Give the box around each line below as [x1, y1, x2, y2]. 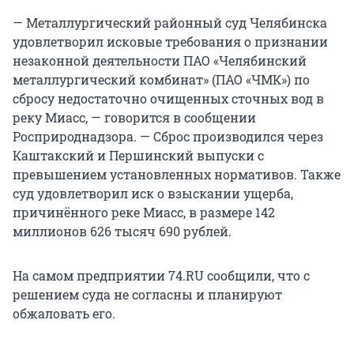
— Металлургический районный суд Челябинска [13, 14, 327, 32]
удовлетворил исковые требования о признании [13, 33, 328, 51]
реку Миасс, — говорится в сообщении [13, 109, 256, 126]
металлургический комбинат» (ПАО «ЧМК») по [13, 71, 310, 88]
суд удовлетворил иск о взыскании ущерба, [13, 185, 293, 202]
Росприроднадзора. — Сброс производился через [13, 128, 323, 145]
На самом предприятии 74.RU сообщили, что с [13, 267, 310, 284]
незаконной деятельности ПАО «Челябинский [13, 52, 307, 70]
